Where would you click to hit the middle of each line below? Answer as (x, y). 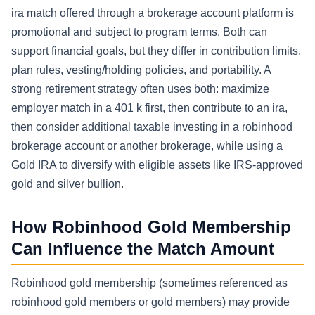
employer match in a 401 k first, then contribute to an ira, (149, 108)
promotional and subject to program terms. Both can (139, 32)
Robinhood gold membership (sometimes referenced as (149, 283)
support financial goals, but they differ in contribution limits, (156, 51)
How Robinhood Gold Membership (151, 226)
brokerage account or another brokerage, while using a (147, 146)
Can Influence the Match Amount (143, 248)
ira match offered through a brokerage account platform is (153, 13)
